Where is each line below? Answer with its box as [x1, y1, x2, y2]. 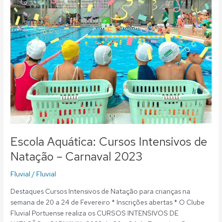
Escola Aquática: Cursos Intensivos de [10, 133, 208, 149]
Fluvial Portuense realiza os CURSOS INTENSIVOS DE [10, 209, 179, 218]
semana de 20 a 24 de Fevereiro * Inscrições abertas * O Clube [10, 198, 205, 207]
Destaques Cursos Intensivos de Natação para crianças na [10, 187, 191, 196]
